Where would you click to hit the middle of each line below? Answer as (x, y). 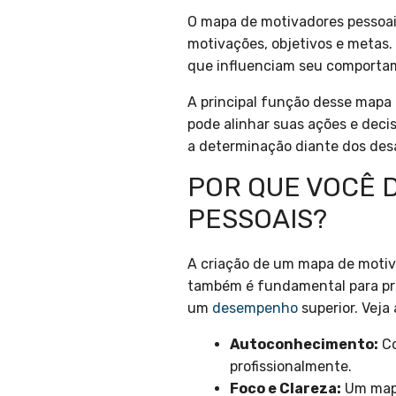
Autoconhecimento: (304, 344)
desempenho (255, 308)
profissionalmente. (291, 366)
